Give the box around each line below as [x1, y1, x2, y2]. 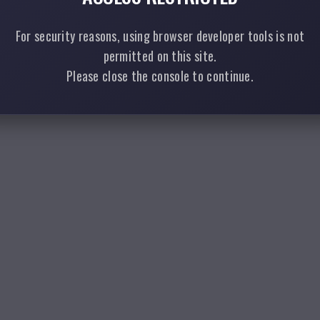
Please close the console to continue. [66, 66, 254, 85]
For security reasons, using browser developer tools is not [15, 26, 305, 45]
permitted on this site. [103, 46, 217, 65]
